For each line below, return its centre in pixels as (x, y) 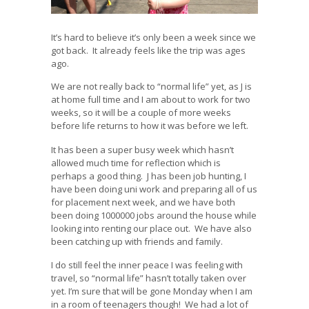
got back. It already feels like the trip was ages (148, 50)
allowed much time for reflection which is (136, 162)
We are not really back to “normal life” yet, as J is (151, 87)
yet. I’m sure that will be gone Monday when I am (152, 291)
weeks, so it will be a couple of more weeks (141, 113)
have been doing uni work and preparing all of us (154, 189)
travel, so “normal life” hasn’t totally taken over (149, 278)
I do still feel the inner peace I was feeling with (147, 265)
